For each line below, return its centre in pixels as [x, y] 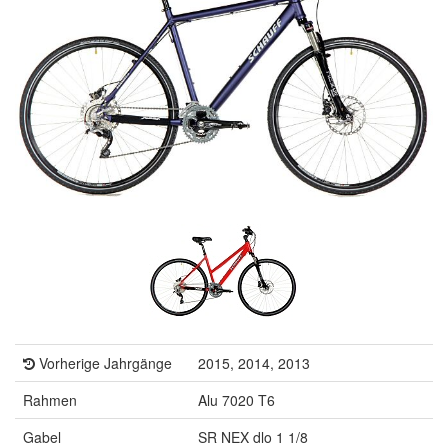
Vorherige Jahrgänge [103, 363]
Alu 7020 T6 [236, 400]
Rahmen [50, 400]
